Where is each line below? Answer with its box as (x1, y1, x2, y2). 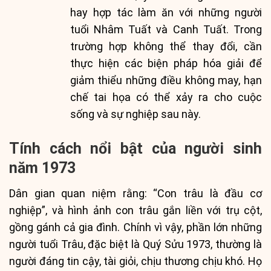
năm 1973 (9, 158, 76, 177)
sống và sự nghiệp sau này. (70, 107, 201, 120)
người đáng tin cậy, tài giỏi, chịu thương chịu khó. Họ (9, 255, 262, 268)
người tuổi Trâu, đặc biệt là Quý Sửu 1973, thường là (9, 238, 262, 251)
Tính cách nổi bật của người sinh (9, 139, 262, 157)
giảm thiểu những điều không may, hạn (70, 73, 262, 87)
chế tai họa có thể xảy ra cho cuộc (70, 90, 262, 103)
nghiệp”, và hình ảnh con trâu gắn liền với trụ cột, (9, 204, 262, 217)
